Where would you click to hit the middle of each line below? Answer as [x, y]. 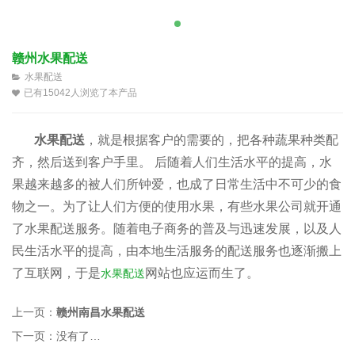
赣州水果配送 [50, 58]
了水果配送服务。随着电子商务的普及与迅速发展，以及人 [177, 229]
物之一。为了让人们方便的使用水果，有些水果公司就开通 [177, 206]
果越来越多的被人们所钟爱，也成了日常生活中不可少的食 [177, 184]
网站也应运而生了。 [202, 273]
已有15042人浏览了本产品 [80, 93]
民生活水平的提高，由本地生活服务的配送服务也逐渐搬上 [177, 251]
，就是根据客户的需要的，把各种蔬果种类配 [212, 140]
